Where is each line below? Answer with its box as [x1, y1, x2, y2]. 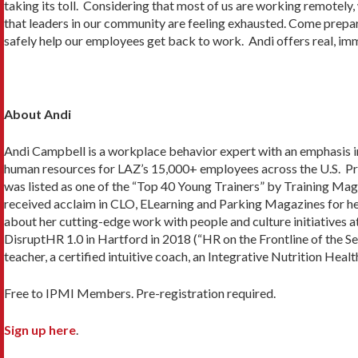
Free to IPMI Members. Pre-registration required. [4, 284, 276, 300]
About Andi [4, 105, 71, 121]
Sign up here [4, 321, 76, 337]
